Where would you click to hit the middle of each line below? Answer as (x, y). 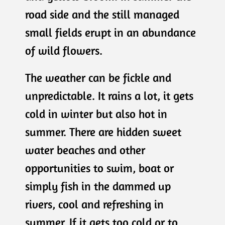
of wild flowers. (64, 50)
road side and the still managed (102, 14)
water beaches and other (85, 150)
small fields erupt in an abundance (110, 32)
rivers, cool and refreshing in (94, 204)
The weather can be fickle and (98, 77)
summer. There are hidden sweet (103, 132)
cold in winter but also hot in (96, 114)
